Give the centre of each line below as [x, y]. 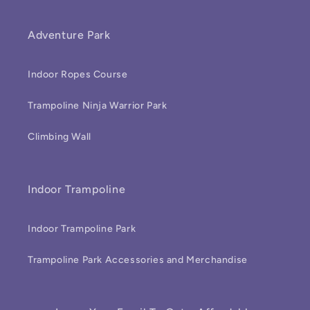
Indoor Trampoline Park [82, 229]
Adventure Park [69, 35]
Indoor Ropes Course [78, 74]
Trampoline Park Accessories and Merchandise [138, 260]
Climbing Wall [60, 137]
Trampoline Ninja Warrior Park [98, 106]
